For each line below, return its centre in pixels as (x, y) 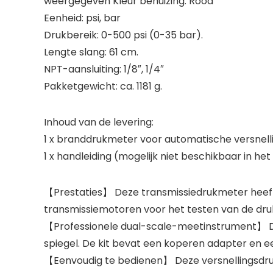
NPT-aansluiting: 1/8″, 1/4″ (104, 69)
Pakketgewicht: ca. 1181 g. (103, 86)
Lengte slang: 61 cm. (91, 52)
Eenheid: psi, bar (82, 18)
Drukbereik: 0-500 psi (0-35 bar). (123, 35)
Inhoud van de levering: (99, 122)
